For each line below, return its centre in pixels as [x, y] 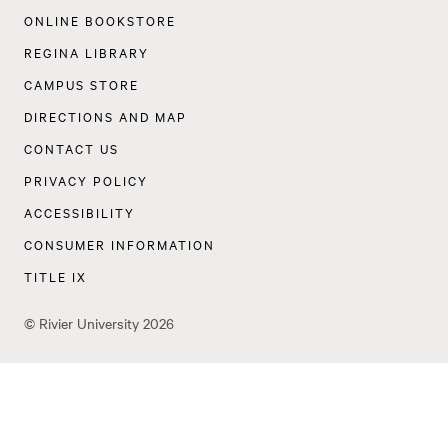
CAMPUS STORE [82, 84]
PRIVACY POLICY [86, 180]
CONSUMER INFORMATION [120, 244]
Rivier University [89, 323]
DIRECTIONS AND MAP [106, 116]
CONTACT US [72, 148]
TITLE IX [56, 276]
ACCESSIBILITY [80, 212]
